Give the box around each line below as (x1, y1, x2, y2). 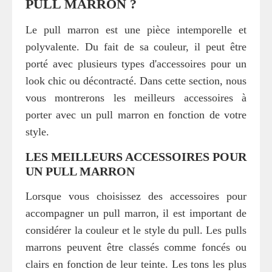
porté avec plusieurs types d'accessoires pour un (25, 58, 246, 70)
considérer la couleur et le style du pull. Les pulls (25, 224, 246, 237)
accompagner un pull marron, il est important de (25, 207, 246, 220)
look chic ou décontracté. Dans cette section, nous (25, 75, 246, 87)
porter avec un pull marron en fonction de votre (25, 109, 246, 121)
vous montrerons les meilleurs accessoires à (25, 92, 246, 104)
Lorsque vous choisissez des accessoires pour (25, 190, 246, 203)
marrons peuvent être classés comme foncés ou (25, 241, 246, 254)
